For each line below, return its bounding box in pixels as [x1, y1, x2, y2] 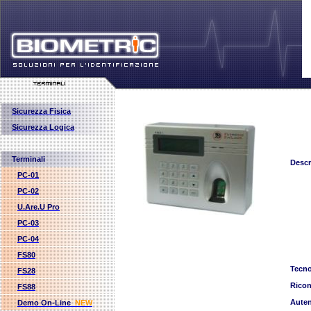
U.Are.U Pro [17, 203, 60, 211]
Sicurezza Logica [12, 123, 74, 131]
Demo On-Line [17, 299, 71, 307]
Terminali [12, 155, 45, 163]
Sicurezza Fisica [12, 107, 71, 115]
